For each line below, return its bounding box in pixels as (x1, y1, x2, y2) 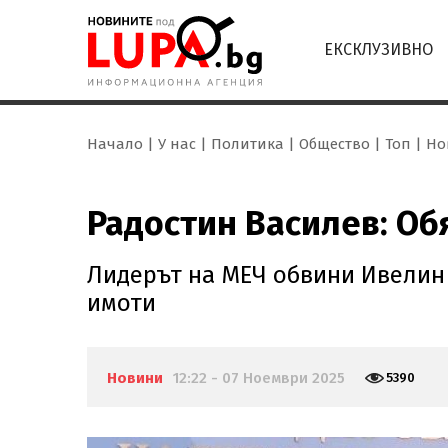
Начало (87, 135, 143, 153)
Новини (107, 369, 163, 387)
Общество (299, 135, 370, 153)
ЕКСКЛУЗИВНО (324, 40, 433, 59)
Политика (211, 135, 284, 153)
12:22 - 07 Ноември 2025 (173, 369, 345, 387)
